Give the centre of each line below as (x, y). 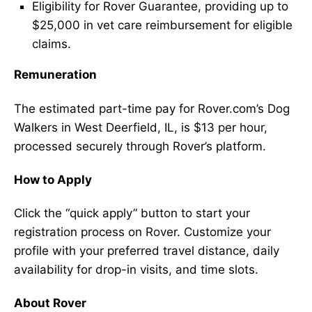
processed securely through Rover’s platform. (140, 146)
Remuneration (55, 75)
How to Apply (53, 179)
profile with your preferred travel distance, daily (147, 251)
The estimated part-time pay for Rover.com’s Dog (152, 108)
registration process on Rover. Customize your (142, 232)
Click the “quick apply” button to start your (132, 213)
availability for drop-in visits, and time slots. (136, 270)
